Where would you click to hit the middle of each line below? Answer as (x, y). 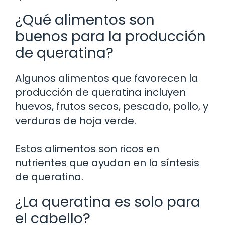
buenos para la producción (110, 37)
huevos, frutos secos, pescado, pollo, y (112, 107)
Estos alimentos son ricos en (87, 149)
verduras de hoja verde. (76, 121)
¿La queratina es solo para (108, 202)
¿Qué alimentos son (85, 20)
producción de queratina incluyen (100, 93)
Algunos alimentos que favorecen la (107, 79)
